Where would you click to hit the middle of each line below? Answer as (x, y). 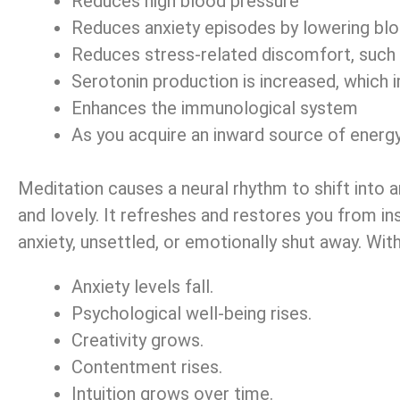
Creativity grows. (137, 341)
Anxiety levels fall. (142, 287)
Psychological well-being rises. (192, 314)
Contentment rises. (147, 367)
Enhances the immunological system (215, 108)
